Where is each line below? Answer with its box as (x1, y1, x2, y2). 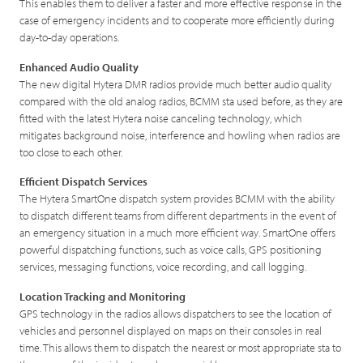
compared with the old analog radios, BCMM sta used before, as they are (19, 92, 344, 109)
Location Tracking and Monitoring (19, 288, 186, 305)
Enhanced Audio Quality (19, 58, 139, 75)
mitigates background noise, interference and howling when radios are (19, 126, 341, 143)
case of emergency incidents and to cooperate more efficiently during (19, 11, 335, 28)
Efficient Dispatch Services (19, 173, 148, 190)
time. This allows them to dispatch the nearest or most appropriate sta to (19, 340, 342, 356)
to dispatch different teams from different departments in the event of (19, 207, 337, 224)
